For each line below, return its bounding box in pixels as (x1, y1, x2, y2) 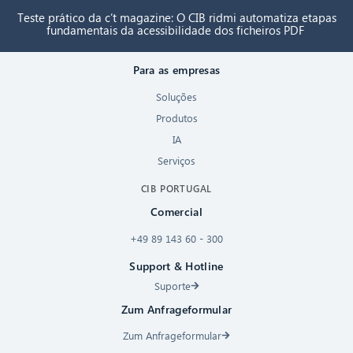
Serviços (158, 154, 195, 168)
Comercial (150, 204, 203, 220)
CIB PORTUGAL (140, 183, 213, 195)
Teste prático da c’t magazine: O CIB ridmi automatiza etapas (17, 9, 336, 25)
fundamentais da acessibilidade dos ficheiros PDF (46, 21, 307, 38)
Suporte (154, 278, 191, 292)
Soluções (156, 90, 197, 104)
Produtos (155, 111, 198, 125)
